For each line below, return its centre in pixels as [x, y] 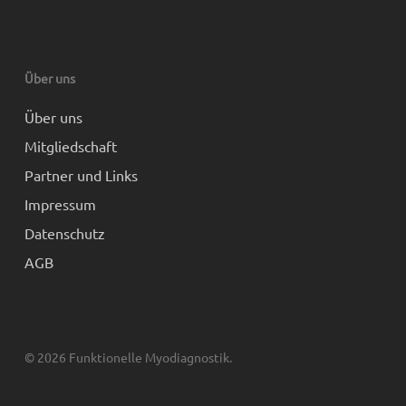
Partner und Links [81, 175]
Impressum [60, 204]
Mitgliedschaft [70, 146]
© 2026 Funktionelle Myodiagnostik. [128, 357]
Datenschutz [64, 233]
